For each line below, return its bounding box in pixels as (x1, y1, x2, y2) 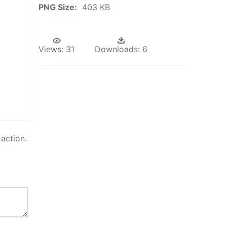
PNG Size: (39, 2, 77, 12)
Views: (39, 44, 63, 54)
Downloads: (95, 44, 140, 54)
